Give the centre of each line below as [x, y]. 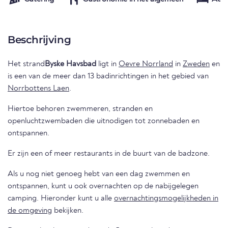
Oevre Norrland [146, 64]
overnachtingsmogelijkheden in [166, 199]
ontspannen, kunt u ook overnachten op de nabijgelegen [103, 187]
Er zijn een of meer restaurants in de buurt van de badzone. [109, 154]
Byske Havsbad [70, 64]
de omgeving [30, 211]
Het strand [26, 64]
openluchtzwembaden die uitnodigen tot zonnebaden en [104, 121]
